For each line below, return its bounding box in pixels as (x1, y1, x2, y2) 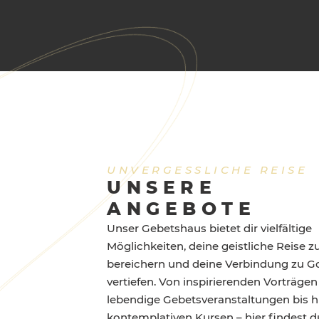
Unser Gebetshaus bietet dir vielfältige (107, 221, 312, 235)
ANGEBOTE (107, 197, 256, 219)
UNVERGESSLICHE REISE (107, 162, 308, 177)
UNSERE (107, 176, 216, 198)
